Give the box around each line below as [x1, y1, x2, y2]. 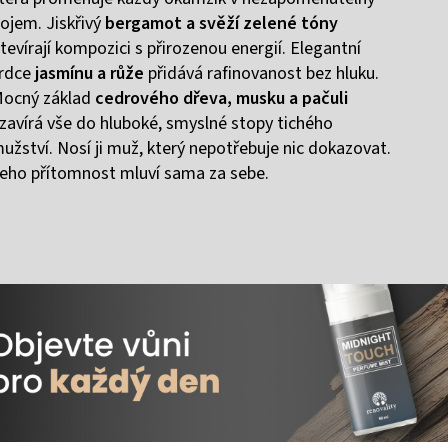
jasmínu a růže [35, 60, 144, 86]
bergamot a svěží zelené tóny [105, 10, 338, 36]
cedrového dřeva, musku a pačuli [95, 85, 348, 111]
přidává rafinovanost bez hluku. [144, 60, 379, 86]
